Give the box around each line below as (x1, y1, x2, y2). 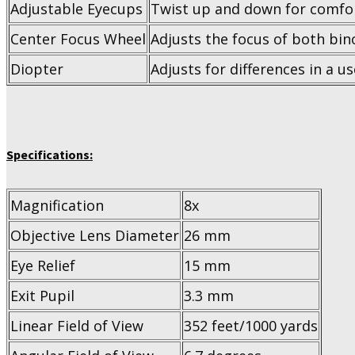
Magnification (10, 196, 104, 216)
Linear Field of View (10, 316, 143, 336)
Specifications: (6, 146, 93, 162)
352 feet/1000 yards (184, 316, 318, 336)
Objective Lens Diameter (10, 226, 179, 246)
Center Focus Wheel (10, 29, 146, 49)
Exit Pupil (10, 286, 74, 306)
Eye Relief (10, 256, 75, 276)
